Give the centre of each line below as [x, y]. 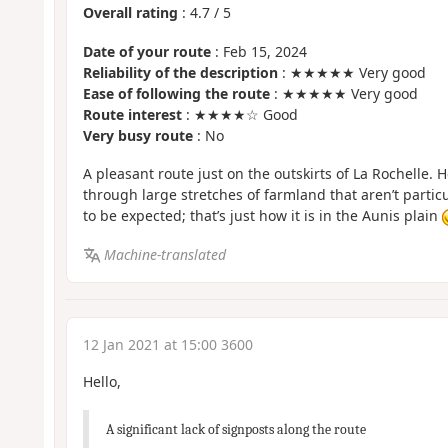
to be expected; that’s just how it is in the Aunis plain [262, 216]
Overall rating [130, 13]
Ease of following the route [176, 93]
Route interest [132, 114]
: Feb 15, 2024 [258, 51]
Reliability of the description [180, 72]
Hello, [101, 382]
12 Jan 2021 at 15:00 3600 [167, 345]
